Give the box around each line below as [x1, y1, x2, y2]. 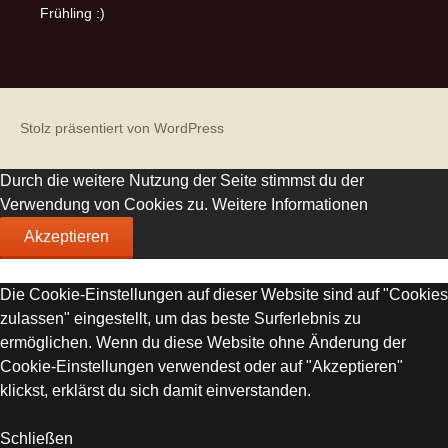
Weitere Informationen [212, 196, 368, 213]
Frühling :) [40, 5, 105, 21]
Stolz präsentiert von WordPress [20, 120, 224, 136]
